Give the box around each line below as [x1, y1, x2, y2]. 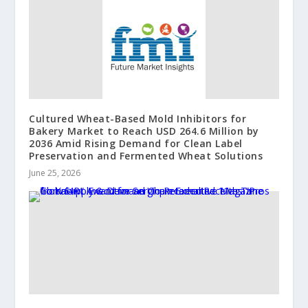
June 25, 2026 [29, 167, 81, 179]
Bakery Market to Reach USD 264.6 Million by [29, 124, 259, 138]
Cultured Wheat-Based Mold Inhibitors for [29, 112, 247, 126]
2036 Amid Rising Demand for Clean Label [29, 137, 243, 151]
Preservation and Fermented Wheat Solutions [29, 149, 263, 163]
